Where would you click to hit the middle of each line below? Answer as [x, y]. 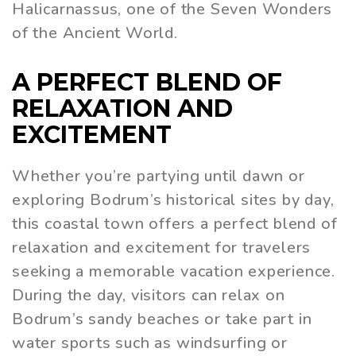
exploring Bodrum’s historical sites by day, [173, 199]
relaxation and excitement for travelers [162, 247]
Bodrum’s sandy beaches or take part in [162, 319]
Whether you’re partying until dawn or [159, 176]
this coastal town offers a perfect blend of [175, 223]
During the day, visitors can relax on [149, 295]
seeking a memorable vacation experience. [174, 271]
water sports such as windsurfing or [150, 342]
